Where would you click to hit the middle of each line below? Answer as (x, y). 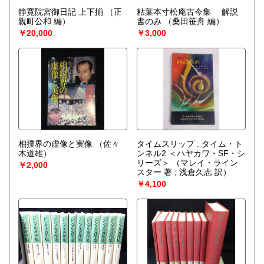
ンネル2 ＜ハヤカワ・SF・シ (191, 153)
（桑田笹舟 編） (194, 21)
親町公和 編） (44, 21)
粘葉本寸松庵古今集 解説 (187, 11)
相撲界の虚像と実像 (55, 143)
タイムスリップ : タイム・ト (189, 143)
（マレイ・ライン (205, 162)
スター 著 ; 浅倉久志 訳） (184, 172)
